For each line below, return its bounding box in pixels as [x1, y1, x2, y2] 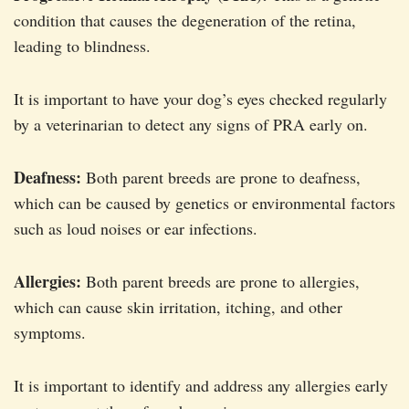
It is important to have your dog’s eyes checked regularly [14, 88, 387, 110]
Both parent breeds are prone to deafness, [81, 166, 361, 189]
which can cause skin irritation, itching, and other [14, 296, 342, 319]
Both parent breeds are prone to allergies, [81, 270, 360, 293]
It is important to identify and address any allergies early [14, 374, 388, 397]
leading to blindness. [14, 35, 151, 58]
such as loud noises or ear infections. [14, 217, 257, 240]
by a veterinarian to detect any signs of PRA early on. [14, 113, 368, 136]
